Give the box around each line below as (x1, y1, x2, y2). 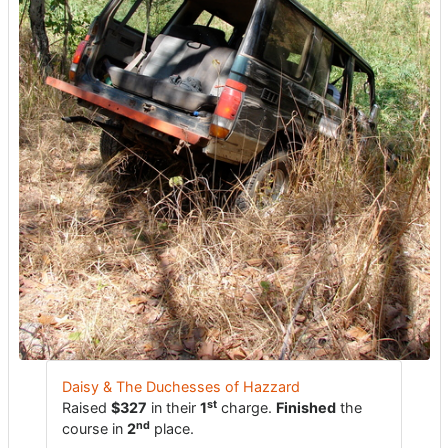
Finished (276, 399, 336, 416)
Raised (62, 399, 111, 416)
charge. (217, 399, 276, 416)
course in (62, 420, 127, 437)
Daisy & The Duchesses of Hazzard (62, 378, 300, 395)
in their (147, 399, 200, 416)
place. (150, 420, 194, 437)
